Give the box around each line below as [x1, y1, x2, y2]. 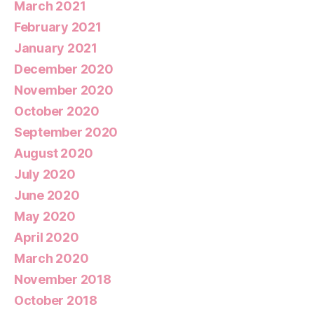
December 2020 [14, 62, 114, 77]
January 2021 [14, 41, 97, 56]
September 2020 [14, 125, 118, 140]
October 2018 [14, 293, 97, 308]
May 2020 [14, 209, 76, 224]
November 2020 [14, 83, 114, 98]
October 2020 [14, 104, 100, 119]
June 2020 [14, 188, 80, 203]
